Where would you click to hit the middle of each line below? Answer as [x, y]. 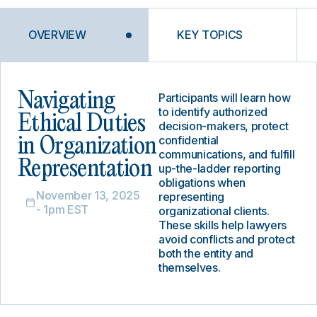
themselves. [190, 267]
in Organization [87, 147]
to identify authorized [213, 112]
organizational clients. [214, 211]
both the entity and [206, 253]
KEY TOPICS [210, 35]
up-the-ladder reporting [220, 168]
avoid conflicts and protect [227, 239]
